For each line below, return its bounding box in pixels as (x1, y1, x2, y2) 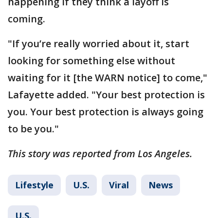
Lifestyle (15, 179, 54, 191)
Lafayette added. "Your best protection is (8, 88, 205, 101)
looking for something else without (8, 54, 175, 67)
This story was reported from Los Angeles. (8, 146, 192, 160)
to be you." (8, 122, 61, 135)
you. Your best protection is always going (8, 105, 203, 118)
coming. (8, 12, 48, 25)
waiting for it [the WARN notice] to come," (8, 71, 207, 84)
